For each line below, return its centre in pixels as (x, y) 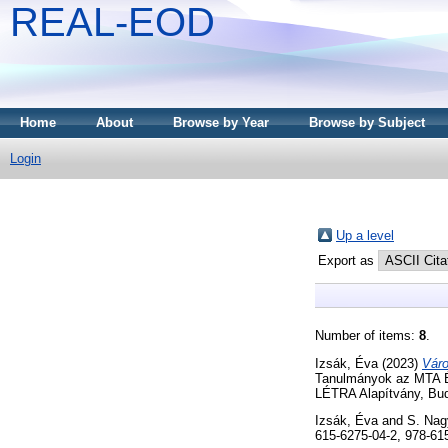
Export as (348, 260)
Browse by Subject (367, 122)
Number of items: (367, 335)
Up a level (365, 235)
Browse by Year (221, 122)
